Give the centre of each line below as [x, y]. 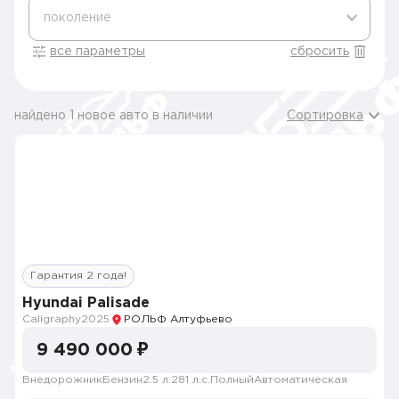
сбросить [320, 52]
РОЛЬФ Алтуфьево [178, 319]
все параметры [98, 52]
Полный [232, 380]
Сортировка [325, 116]
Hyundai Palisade [86, 303]
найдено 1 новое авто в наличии [114, 116]
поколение [77, 18]
